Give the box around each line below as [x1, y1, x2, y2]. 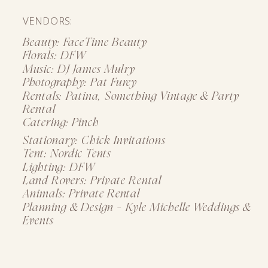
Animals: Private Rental [22, 188, 140, 200]
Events [22, 215, 54, 227]
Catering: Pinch [22, 117, 99, 129]
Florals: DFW [22, 50, 86, 62]
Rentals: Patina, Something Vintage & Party [22, 90, 239, 102]
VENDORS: [22, 13, 73, 28]
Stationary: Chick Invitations [22, 135, 166, 147]
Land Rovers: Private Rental [22, 175, 162, 187]
